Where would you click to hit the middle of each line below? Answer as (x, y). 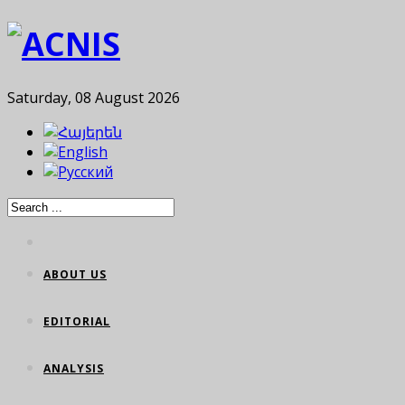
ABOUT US (75, 275)
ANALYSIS (74, 369)
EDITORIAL (77, 322)
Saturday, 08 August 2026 (94, 98)
